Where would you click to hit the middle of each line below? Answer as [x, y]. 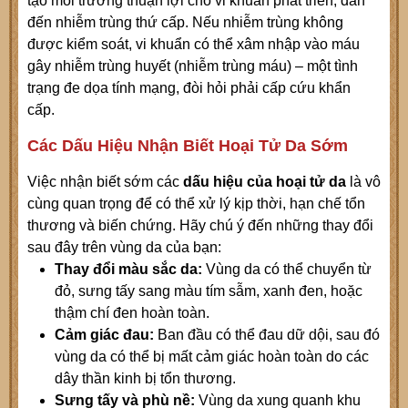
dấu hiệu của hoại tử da [263, 182]
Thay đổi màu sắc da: [128, 270]
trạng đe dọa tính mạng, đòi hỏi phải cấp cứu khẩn [189, 88]
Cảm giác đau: [106, 335]
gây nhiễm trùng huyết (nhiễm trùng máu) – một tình [193, 66]
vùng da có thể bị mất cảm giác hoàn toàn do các [212, 357]
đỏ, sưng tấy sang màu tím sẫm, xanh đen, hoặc [209, 291]
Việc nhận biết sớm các [103, 182]
